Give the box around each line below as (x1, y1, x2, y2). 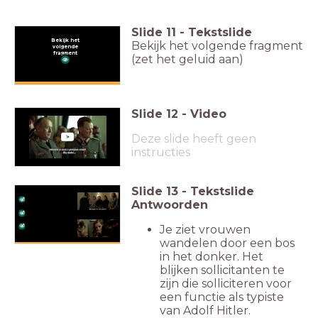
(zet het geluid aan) (131, 52, 243, 66)
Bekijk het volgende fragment (131, 38, 303, 53)
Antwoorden (131, 197, 208, 212)
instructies (131, 145, 190, 159)
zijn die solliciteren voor (160, 276, 292, 290)
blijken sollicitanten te (160, 263, 285, 277)
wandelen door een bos (160, 236, 295, 250)
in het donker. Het (160, 249, 263, 263)
